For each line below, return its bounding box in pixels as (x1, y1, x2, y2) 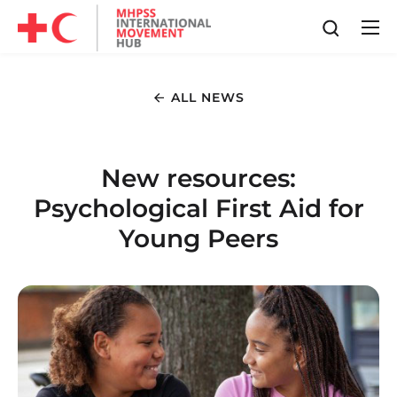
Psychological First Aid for (33, 193, 364, 223)
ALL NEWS (170, 90, 245, 105)
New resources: (101, 163, 296, 193)
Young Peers (119, 223, 278, 253)
